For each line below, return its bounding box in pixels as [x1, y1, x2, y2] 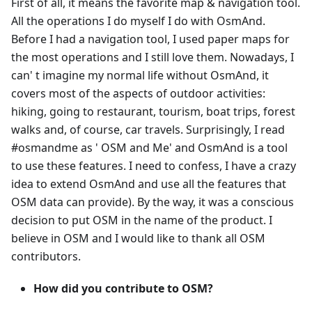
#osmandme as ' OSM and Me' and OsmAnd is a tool [11, 140, 288, 156]
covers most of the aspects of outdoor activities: [11, 86, 265, 102]
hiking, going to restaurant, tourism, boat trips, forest [11, 104, 295, 120]
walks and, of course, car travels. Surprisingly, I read [11, 122, 285, 138]
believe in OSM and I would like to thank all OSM [11, 231, 265, 247]
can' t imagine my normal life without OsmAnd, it [11, 68, 269, 84]
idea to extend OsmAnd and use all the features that [11, 176, 286, 192]
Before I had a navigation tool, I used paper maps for [11, 31, 290, 47]
